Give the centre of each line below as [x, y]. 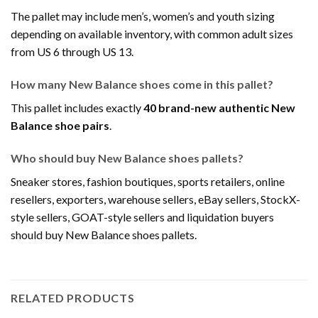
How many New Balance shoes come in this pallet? [142, 84]
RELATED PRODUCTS [73, 297]
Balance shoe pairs [60, 125]
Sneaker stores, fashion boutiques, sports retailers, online [148, 181]
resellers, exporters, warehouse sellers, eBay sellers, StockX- [155, 199]
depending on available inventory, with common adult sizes [152, 34]
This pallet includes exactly [77, 107]
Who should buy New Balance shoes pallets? [127, 158]
